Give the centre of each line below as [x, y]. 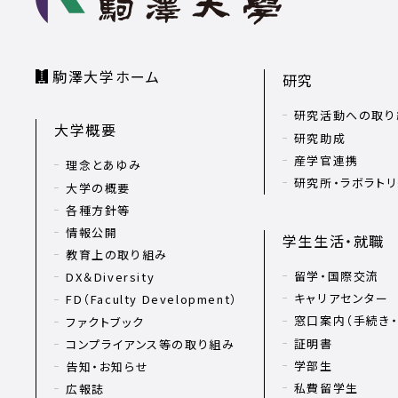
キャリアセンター [341, 298]
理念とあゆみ [104, 165]
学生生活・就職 [333, 240]
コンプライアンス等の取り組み [151, 344]
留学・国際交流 [336, 276]
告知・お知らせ [107, 367]
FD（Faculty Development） [152, 299]
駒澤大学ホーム [107, 76]
